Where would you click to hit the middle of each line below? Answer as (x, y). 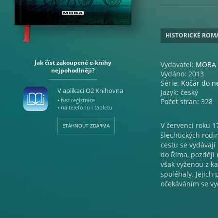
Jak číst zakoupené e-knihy (73, 63)
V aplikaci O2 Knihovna (90, 91)
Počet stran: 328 (187, 101)
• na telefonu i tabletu (85, 107)
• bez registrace (76, 100)
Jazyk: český (179, 92)
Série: (171, 83)
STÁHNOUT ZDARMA (86, 126)
